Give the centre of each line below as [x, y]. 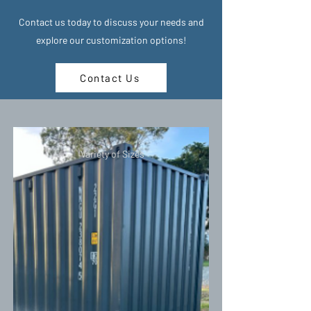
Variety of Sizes [112, 154]
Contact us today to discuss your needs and [111, 22]
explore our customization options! [111, 40]
